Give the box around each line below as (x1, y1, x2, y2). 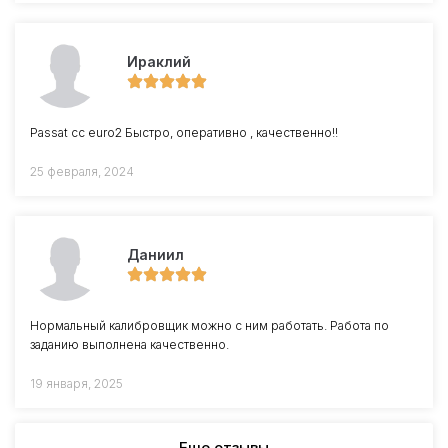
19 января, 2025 (30, 376, 123, 391)
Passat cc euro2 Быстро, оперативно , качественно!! (30, 125, 338, 140)
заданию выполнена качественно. (30, 337, 229, 352)
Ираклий (127, 53, 191, 70)
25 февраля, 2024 (30, 164, 134, 179)
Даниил (127, 246, 184, 263)
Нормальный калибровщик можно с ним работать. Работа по (30, 318, 389, 333)
